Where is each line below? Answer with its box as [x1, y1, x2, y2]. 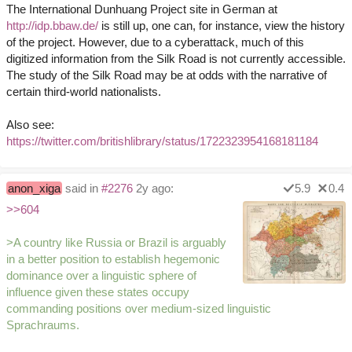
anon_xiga [8, 181, 60, 196]
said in [65, 181, 101, 196]
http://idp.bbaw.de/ [6, 19, 98, 33]
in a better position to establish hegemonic [6, 252, 220, 266]
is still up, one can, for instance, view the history [98, 19, 345, 33]
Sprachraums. [6, 318, 79, 332]
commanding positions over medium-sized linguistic [6, 302, 271, 316]
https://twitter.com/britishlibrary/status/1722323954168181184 [6, 134, 318, 148]
